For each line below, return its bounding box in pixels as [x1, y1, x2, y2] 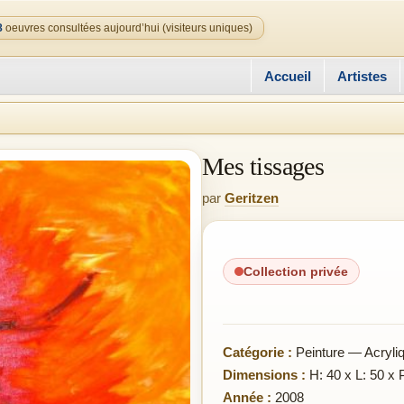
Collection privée [243, 264, 348, 279]
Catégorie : [223, 344, 292, 360]
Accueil [264, 68, 311, 84]
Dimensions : [223, 367, 306, 382]
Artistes [337, 68, 387, 84]
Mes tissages [202, 152, 325, 180]
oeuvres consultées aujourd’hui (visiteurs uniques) [3, 22, 252, 34]
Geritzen [225, 190, 279, 206]
